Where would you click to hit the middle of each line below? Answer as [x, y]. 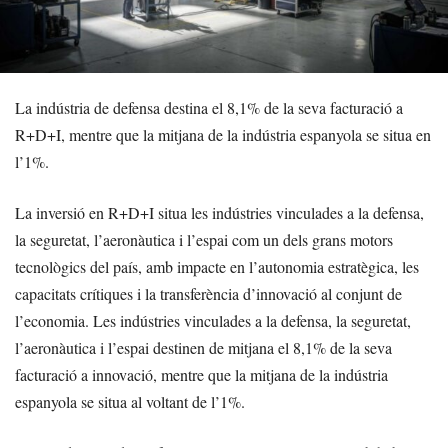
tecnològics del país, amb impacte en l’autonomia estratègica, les [217, 266]
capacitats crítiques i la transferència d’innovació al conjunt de [208, 293]
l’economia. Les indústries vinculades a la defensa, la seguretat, [213, 320]
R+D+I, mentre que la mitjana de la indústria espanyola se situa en [223, 134]
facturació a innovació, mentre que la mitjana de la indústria [201, 374]
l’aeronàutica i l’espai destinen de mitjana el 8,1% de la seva [203, 347]
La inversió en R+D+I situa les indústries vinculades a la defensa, [219, 212]
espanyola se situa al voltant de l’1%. [130, 401]
